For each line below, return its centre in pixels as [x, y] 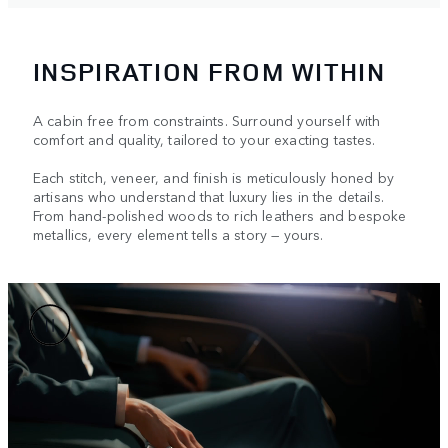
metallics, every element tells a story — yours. [178, 234]
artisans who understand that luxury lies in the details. [208, 196]
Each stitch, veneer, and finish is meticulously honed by [213, 177]
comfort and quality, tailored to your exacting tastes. [204, 139]
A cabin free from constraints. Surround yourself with [207, 120]
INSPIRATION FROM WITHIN [209, 72]
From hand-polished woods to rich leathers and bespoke [220, 215]
